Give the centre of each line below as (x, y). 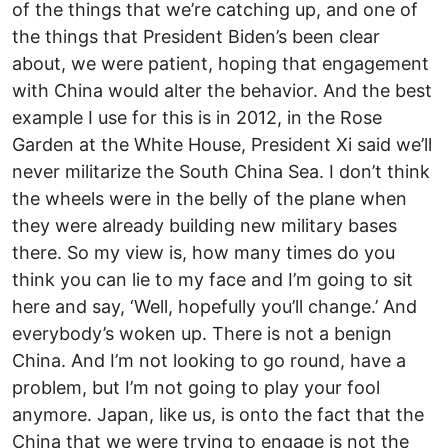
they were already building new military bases (204, 225)
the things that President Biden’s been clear (196, 36)
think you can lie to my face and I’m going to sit (212, 279)
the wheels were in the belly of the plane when (209, 198)
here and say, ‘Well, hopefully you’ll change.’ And (214, 306)
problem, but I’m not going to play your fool (196, 387)
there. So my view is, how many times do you (203, 252)
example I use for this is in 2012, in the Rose (197, 117)
